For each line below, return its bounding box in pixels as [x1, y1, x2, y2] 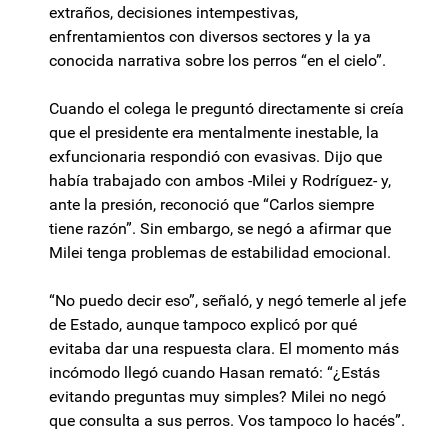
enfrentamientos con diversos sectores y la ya [49, 27, 371, 47]
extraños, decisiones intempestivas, [49, 3, 298, 23]
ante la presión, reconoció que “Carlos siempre [49, 195, 374, 215]
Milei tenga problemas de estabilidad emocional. [49, 243, 391, 263]
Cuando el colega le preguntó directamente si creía [49, 99, 404, 119]
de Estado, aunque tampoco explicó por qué [49, 315, 357, 335]
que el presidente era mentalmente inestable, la [49, 123, 379, 143]
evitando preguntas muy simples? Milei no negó [49, 387, 386, 407]
